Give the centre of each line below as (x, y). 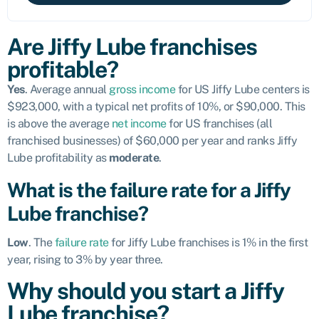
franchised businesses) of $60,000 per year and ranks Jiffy (152, 141)
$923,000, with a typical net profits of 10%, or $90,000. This (156, 106)
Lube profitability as (58, 158)
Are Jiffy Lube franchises (132, 47)
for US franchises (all (219, 124)
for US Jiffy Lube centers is (242, 89)
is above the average (59, 124)
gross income (142, 89)
